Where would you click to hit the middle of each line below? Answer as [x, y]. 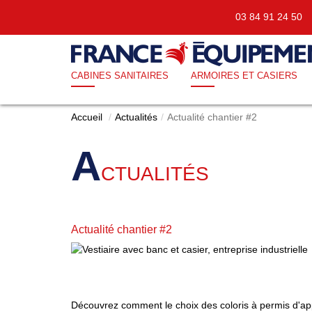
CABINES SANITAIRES [120, 76]
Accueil [87, 117]
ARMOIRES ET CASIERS [244, 76]
